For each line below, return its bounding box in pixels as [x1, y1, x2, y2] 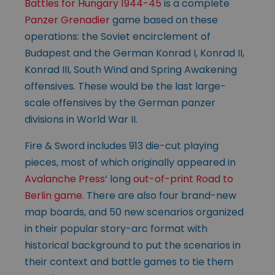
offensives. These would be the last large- [25, 79, 226, 93]
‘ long [105, 171, 133, 186]
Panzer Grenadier [25, 12, 110, 27]
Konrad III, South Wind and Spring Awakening [25, 62, 237, 77]
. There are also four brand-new [82, 188, 236, 203]
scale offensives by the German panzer [25, 95, 215, 110]
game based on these [110, 12, 218, 27]
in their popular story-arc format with [25, 221, 207, 236]
